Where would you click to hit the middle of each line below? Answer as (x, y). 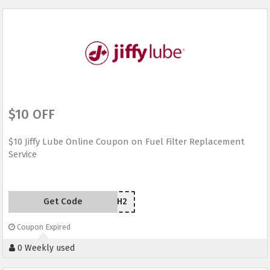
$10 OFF (32, 115)
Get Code (63, 202)
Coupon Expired (43, 227)
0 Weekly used (45, 248)
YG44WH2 (108, 202)
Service (23, 155)
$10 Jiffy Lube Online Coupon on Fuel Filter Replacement (127, 142)
